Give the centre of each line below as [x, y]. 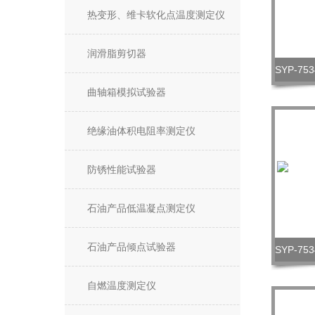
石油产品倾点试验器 [131, 247]
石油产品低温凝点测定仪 [141, 208]
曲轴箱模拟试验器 [127, 92]
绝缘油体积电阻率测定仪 [141, 131]
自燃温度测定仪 [122, 285]
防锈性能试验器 [122, 169]
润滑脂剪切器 [117, 53]
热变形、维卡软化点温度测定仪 [156, 15]
